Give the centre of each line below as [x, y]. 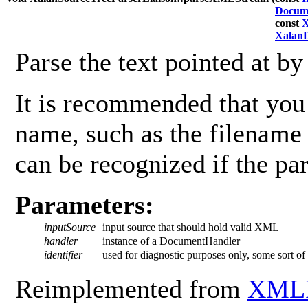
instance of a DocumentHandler [171, 241]
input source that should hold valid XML [191, 228]
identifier [63, 255]
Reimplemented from [131, 289]
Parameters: [85, 205]
